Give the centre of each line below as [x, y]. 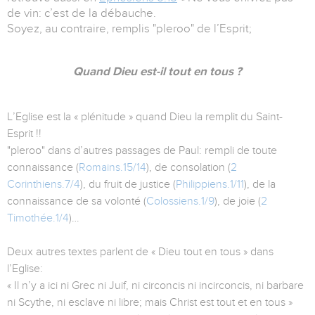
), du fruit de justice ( [128, 185]
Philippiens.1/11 [210, 185]
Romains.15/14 [112, 168]
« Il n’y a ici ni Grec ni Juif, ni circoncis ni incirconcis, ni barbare [155, 286]
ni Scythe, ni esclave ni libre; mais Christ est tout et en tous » [150, 303]
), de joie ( [238, 201]
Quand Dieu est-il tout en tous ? [157, 72]
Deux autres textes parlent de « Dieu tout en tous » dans [140, 252]
